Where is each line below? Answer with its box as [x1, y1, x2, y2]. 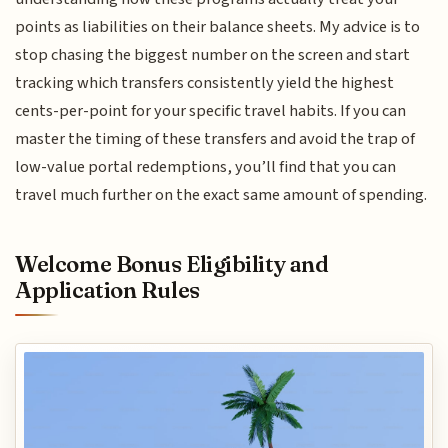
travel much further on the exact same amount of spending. [15, 182, 428, 207]
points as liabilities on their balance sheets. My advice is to [15, 14, 421, 39]
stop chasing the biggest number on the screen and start [15, 42, 411, 67]
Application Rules [15, 276, 200, 305]
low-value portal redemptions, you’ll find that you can [15, 154, 397, 179]
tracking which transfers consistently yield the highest [15, 70, 395, 95]
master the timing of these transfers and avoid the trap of [15, 126, 416, 151]
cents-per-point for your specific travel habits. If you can [15, 98, 407, 123]
